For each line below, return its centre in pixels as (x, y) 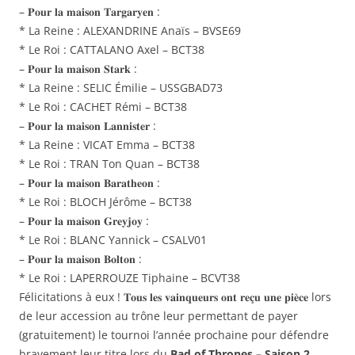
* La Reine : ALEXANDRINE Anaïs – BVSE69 (130, 31)
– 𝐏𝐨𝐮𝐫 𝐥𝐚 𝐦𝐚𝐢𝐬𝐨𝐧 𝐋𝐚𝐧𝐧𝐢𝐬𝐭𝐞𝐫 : (88, 126)
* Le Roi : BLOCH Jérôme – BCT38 (105, 202)
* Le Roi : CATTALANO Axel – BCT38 (112, 50)
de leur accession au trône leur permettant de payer (158, 316)
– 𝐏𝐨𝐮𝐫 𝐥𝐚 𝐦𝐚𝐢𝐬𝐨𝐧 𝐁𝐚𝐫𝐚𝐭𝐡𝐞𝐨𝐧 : (90, 183)
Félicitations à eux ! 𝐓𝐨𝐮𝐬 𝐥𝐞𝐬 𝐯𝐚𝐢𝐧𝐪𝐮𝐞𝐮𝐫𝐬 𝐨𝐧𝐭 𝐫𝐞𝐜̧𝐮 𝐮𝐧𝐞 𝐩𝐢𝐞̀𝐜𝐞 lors (175, 297)
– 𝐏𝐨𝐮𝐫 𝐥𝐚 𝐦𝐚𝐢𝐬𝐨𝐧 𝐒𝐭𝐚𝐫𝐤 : (78, 69)
